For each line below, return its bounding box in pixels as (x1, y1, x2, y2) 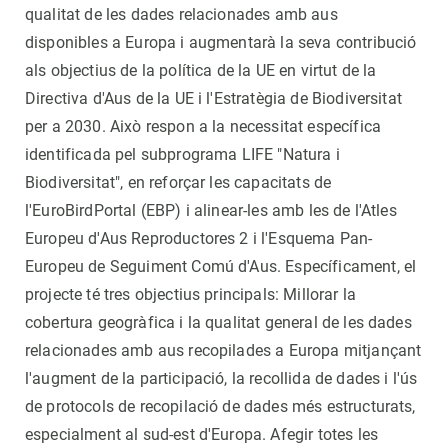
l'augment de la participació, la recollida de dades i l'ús (25, 368, 418, 388)
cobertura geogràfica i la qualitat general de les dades (25, 312, 412, 332)
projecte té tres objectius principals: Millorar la (25, 284, 357, 304)
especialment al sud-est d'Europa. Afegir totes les (25, 424, 379, 444)
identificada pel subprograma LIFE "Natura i (25, 144, 340, 164)
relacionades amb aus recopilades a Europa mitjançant (25, 340, 422, 360)
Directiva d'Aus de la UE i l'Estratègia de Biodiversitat (25, 88, 402, 108)
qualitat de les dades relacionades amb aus (25, 4, 338, 24)
